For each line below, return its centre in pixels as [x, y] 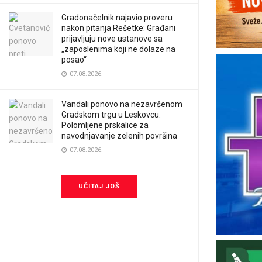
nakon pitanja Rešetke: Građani [118, 28]
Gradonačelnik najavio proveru [117, 18]
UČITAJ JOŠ [99, 186]
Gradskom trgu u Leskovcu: [111, 115]
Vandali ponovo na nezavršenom [122, 104]
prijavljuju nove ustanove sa [112, 39]
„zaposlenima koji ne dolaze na [118, 49]
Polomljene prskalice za [105, 125]
